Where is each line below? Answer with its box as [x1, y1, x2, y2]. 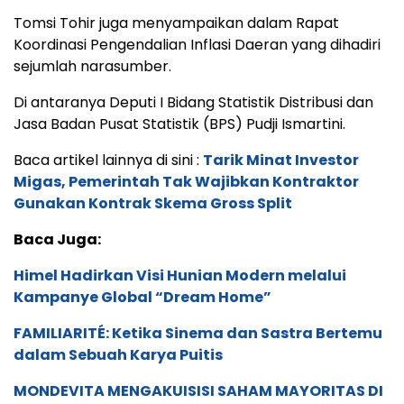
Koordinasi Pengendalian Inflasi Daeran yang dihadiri [14, 34, 381, 56]
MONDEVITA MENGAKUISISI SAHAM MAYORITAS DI [14, 381, 383, 402]
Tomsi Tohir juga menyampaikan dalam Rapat [14, 13, 339, 34]
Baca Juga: [14, 229, 101, 251]
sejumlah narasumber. [14, 56, 171, 78]
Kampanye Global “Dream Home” [14, 287, 271, 308]
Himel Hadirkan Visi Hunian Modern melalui [14, 265, 346, 287]
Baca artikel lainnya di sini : [14, 150, 203, 171]
